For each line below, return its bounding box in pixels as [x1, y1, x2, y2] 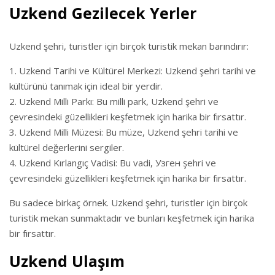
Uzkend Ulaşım [9, 250, 125, 271]
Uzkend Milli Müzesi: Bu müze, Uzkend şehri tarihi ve [19, 126, 238, 138]
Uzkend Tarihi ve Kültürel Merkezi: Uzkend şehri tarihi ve [19, 64, 256, 77]
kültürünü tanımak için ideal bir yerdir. [9, 80, 163, 92]
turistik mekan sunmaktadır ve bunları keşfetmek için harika [9, 212, 254, 224]
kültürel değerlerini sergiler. [9, 141, 124, 153]
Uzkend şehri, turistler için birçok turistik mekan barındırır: [9, 40, 249, 52]
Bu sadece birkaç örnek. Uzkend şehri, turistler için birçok [9, 196, 247, 209]
